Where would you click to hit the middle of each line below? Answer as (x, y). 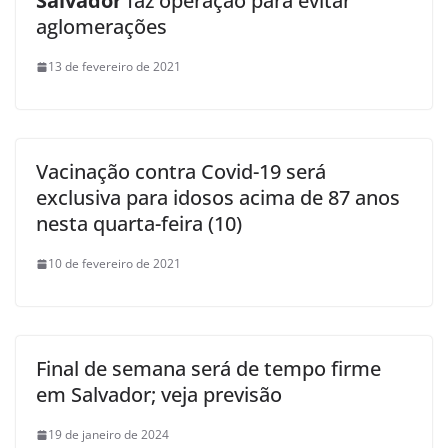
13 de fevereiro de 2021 (114, 66)
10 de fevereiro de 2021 (114, 263)
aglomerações (101, 26)
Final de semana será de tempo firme (208, 368)
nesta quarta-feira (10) (139, 223)
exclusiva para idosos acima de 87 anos (218, 197)
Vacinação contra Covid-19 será (181, 171)
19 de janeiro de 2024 (108, 434)
